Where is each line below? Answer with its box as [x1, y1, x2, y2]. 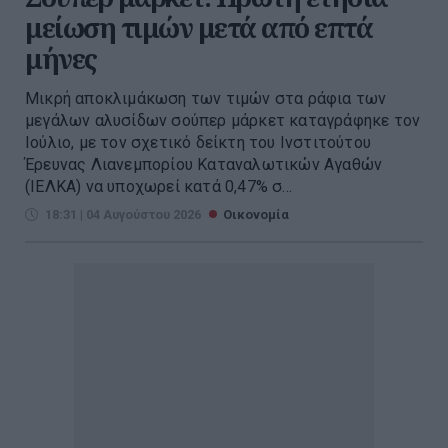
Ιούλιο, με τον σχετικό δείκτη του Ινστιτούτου [25, 133, 371, 153]
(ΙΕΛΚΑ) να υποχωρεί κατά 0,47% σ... [25, 177, 293, 197]
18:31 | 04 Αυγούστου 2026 [45, 207, 201, 223]
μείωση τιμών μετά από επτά [25, 9, 372, 47]
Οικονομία [223, 207, 289, 223]
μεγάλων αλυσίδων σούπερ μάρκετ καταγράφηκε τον [25, 111, 421, 131]
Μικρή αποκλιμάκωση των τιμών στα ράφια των [25, 89, 387, 109]
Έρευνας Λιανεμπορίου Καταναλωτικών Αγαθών [25, 155, 383, 175]
